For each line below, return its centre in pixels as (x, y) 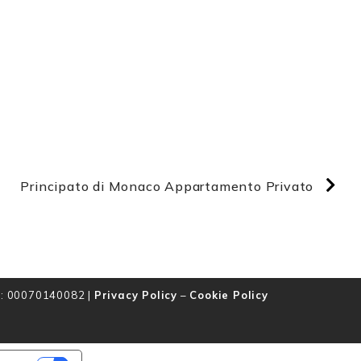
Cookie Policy (229, 295)
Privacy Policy (135, 295)
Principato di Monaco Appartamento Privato (167, 186)
